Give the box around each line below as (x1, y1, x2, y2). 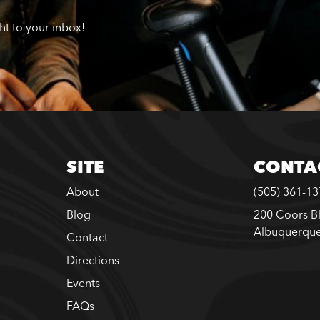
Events (66, 276, 100, 290)
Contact (66, 230, 108, 244)
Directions (66, 253, 119, 267)
